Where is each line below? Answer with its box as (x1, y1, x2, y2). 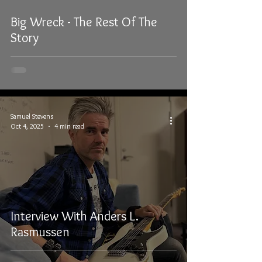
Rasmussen (11, 224, 70, 240)
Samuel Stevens (11, 112, 53, 120)
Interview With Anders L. (11, 208, 139, 224)
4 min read (54, 122, 84, 130)
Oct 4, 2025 (11, 122, 44, 130)
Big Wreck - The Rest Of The (11, 14, 157, 30)
